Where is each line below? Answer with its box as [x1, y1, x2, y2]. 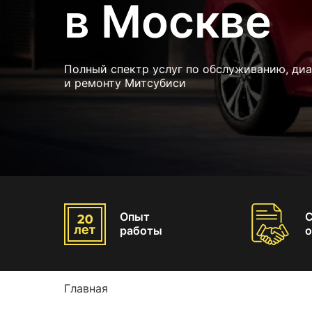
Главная [64, 281, 108, 295]
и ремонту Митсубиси [64, 75, 186, 90]
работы [120, 223, 162, 237]
